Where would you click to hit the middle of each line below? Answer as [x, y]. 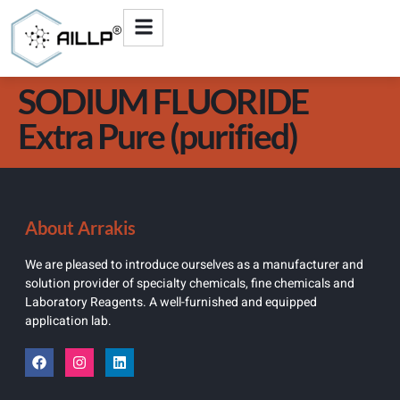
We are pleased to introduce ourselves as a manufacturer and [194, 265]
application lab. [68, 321]
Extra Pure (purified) [158, 136]
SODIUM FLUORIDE [163, 101]
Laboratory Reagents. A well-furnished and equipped [171, 303]
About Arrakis [80, 228]
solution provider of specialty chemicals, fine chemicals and [190, 284]
